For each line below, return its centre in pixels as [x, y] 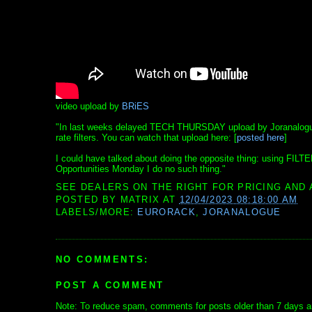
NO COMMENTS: [102, 259]
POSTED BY [88, 200]
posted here [260, 138]
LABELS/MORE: [96, 212]
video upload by [88, 107]
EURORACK [166, 212]
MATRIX [140, 200]
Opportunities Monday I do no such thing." [140, 169]
